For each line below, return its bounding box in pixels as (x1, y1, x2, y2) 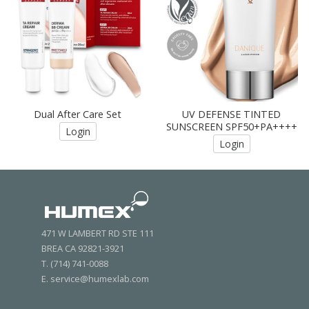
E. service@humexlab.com (41, 272, 149, 285)
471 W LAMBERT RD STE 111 (41, 226, 154, 239)
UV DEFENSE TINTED (182, 108, 281, 121)
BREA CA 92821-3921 (41, 241, 124, 255)
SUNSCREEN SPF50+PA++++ (166, 120, 297, 134)
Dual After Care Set (34, 108, 121, 121)
